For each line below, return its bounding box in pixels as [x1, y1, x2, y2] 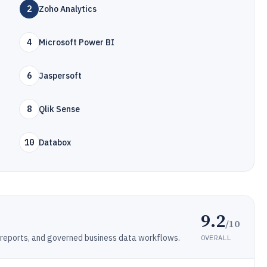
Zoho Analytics [39, 4, 97, 14]
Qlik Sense [39, 104, 80, 114]
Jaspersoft [39, 70, 82, 81]
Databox [39, 137, 72, 148]
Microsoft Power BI [39, 37, 115, 48]
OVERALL [200, 232, 231, 242]
